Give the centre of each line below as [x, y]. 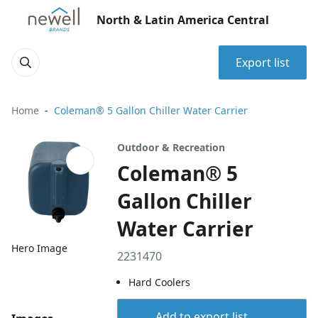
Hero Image [39, 248]
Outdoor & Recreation [171, 147]
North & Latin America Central [183, 20]
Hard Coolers [160, 282]
